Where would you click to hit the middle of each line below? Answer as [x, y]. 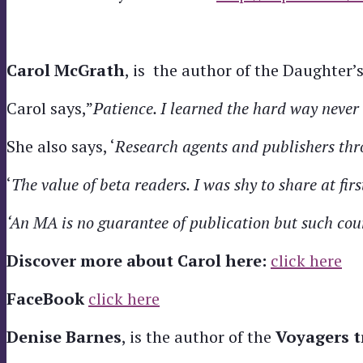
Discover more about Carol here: [139, 260]
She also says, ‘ [61, 146]
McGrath [90, 70]
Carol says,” [50, 108]
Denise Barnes [64, 336]
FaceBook [47, 298]
